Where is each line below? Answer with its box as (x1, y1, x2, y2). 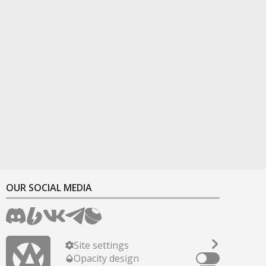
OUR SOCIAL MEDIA (6, 181, 92, 194)
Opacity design (74, 251, 139, 265)
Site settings (74, 238, 129, 252)
